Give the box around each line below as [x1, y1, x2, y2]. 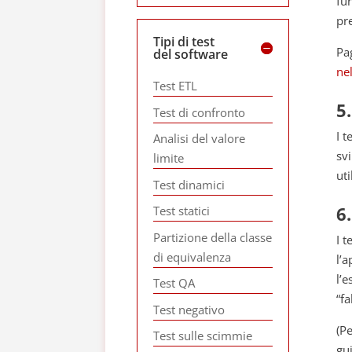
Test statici [153, 203, 211, 218]
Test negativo [153, 301, 225, 317]
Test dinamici [153, 176, 225, 192]
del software [153, 46, 229, 63]
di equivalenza [153, 248, 232, 265]
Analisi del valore [153, 130, 246, 146]
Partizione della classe [153, 229, 273, 245]
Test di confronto [153, 104, 246, 120]
